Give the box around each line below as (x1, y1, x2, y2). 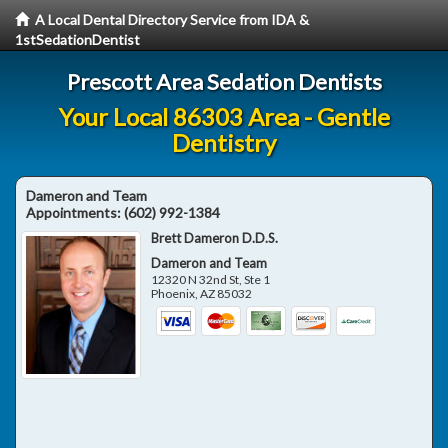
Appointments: (26, 204, 124, 221)
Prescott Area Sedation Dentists (66, 68, 382, 95)
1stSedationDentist (15, 31, 140, 48)
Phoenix (151, 286, 196, 301)
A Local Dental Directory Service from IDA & (35, 11, 309, 28)
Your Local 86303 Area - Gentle (58, 102, 390, 131)
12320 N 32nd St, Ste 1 (151, 272, 271, 287)
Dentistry (172, 128, 276, 157)
